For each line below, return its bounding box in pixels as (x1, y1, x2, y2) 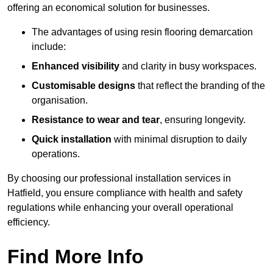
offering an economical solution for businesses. (7, 2, 210, 13)
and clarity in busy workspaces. (119, 61, 257, 72)
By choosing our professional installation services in (7, 173, 231, 184)
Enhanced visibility (32, 61, 119, 72)
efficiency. (7, 217, 50, 228)
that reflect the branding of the (135, 80, 265, 91)
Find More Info (7, 246, 144, 268)
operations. (32, 149, 80, 160)
